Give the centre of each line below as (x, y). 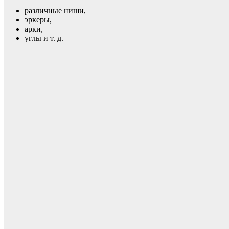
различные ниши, (55, 11)
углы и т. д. (44, 38)
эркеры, (38, 20)
